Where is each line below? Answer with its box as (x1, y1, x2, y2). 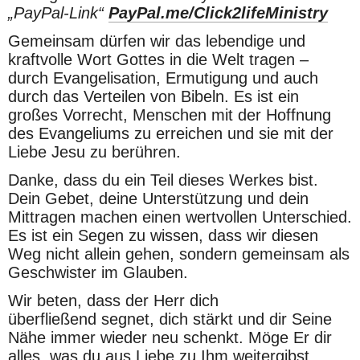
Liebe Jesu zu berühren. (8, 143, 181, 161)
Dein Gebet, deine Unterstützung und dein (8, 190, 309, 207)
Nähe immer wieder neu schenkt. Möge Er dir (8, 329, 332, 346)
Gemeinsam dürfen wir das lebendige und (8, 32, 305, 50)
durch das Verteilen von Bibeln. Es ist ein (8, 88, 299, 105)
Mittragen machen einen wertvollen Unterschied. (8, 208, 352, 226)
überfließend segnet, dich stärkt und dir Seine (8, 310, 332, 328)
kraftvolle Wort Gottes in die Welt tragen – (8, 51, 309, 68)
